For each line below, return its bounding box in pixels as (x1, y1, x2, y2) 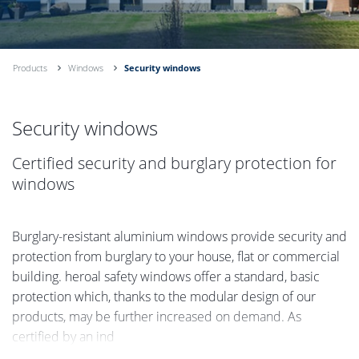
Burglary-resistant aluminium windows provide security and (12, 227, 347, 245)
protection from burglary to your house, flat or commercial (12, 247, 340, 265)
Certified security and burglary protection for (12, 151, 337, 174)
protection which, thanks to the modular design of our (12, 287, 316, 305)
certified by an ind (12, 327, 115, 345)
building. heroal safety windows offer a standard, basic (12, 267, 320, 285)
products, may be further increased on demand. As (12, 307, 301, 325)
